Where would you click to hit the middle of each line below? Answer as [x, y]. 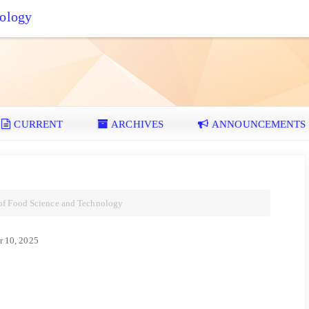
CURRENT [39, 124]
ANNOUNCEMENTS [259, 124]
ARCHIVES [138, 124]
